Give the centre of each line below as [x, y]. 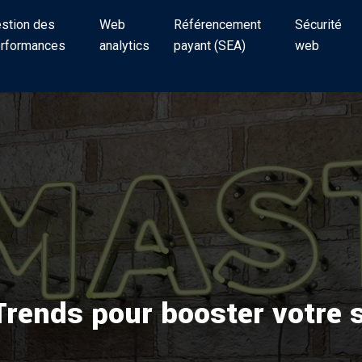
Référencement [218, 25]
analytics [125, 46]
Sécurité [318, 25]
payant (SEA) [210, 46]
